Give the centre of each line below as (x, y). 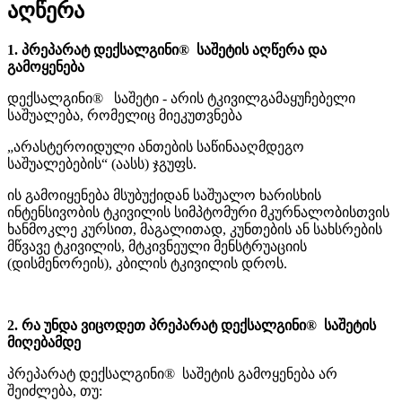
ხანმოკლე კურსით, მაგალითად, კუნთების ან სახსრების (195, 229)
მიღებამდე (44, 342)
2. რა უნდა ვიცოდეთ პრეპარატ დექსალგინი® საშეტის (192, 325)
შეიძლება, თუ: (55, 390)
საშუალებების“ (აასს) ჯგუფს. (102, 163)
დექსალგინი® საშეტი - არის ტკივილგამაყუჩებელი (181, 98)
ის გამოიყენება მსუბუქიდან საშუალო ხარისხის (164, 195)
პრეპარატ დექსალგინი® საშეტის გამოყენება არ (172, 373)
